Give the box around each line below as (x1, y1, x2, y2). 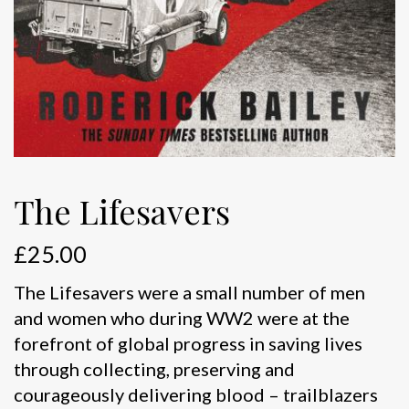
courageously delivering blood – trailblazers (14, 383, 378, 405)
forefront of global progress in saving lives (14, 331, 362, 354)
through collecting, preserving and (14, 357, 295, 380)
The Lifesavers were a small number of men (14, 280, 365, 303)
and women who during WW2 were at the (14, 306, 350, 329)
